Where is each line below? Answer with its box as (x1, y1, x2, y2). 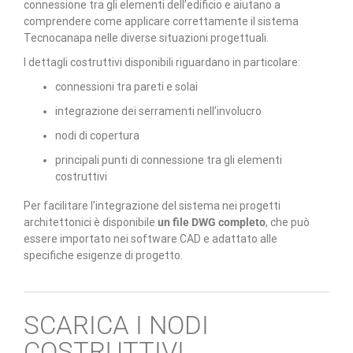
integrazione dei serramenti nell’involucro (55, 105, 262, 117)
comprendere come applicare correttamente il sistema (24, 15, 299, 28)
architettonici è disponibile (24, 216, 158, 229)
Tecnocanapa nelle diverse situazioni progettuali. (24, 32, 269, 44)
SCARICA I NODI (24, 310, 209, 340)
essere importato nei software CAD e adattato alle (24, 232, 277, 245)
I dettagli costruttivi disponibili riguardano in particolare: (24, 56, 300, 69)
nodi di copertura (55, 129, 139, 142)
